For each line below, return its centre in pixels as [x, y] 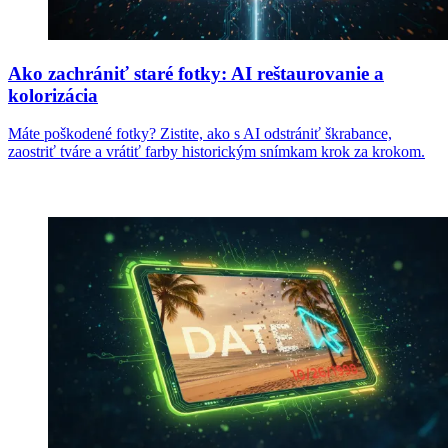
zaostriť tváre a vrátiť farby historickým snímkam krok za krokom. [216, 152]
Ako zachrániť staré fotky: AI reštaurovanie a [196, 73]
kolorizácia [53, 95]
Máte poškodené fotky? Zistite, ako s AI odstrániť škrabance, [200, 134]
